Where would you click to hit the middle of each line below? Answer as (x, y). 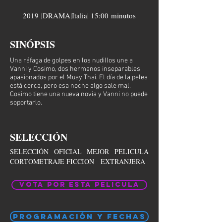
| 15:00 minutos (111, 15)
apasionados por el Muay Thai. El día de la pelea (79, 78)
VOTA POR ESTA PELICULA (79, 185)
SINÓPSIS (32, 44)
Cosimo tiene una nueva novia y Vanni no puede (79, 94)
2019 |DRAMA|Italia (55, 15)
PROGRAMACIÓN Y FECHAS (79, 216)
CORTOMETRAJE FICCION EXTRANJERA (78, 161)
